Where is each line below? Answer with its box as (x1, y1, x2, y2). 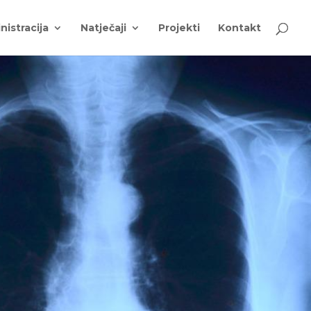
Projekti (158, 22, 200, 34)
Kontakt (218, 22, 261, 34)
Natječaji (81, 22, 126, 34)
